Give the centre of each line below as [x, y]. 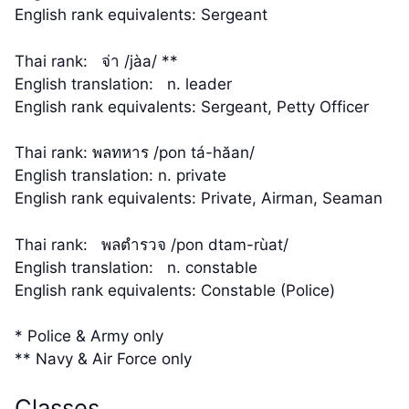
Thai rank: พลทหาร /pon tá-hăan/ [135, 153]
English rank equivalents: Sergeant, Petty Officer [192, 106]
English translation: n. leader [123, 84]
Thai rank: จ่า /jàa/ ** [96, 61]
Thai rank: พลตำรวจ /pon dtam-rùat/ [152, 244]
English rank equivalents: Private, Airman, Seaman [199, 199]
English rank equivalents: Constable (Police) [175, 290]
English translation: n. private [121, 176]
